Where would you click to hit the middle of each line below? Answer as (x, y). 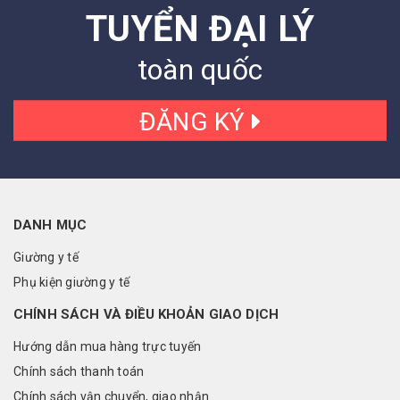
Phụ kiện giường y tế (71, 283)
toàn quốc (200, 70)
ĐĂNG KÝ (195, 121)
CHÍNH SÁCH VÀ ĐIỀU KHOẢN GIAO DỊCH (146, 315)
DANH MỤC (50, 225)
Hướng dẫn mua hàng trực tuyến (108, 347)
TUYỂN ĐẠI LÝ (200, 29)
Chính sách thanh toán (79, 372)
